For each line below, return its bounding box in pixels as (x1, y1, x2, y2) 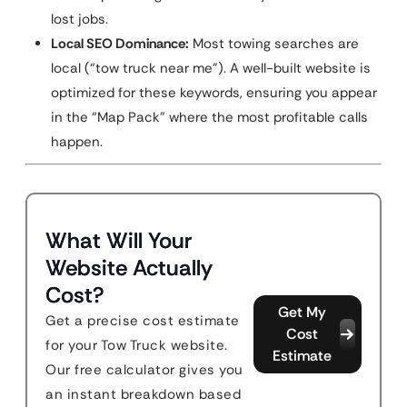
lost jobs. (51, 10, 108, 28)
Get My (278, 303, 327, 322)
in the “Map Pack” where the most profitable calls (51, 108, 368, 126)
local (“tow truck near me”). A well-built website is (51, 59, 371, 77)
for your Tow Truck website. (45, 336, 228, 354)
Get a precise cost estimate (45, 312, 240, 330)
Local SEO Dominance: (51, 35, 189, 53)
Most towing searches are (189, 35, 359, 53)
